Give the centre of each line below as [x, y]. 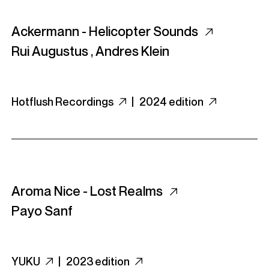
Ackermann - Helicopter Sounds [106, 31]
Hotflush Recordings [63, 101]
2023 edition [99, 261]
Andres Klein [132, 51]
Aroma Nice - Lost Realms [88, 191]
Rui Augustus [50, 51]
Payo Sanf [42, 211]
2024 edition [172, 101]
